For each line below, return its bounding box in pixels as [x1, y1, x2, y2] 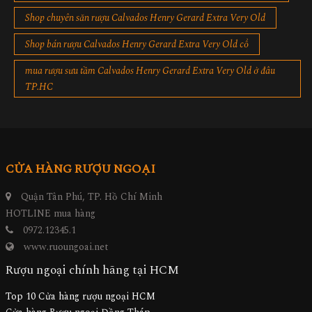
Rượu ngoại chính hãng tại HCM [6, 261, 179, 280]
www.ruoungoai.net [24, 240, 109, 255]
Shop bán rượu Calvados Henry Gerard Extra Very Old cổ [25, 37, 249, 52]
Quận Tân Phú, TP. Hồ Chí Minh [18, 189, 162, 205]
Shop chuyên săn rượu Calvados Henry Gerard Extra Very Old [25, 10, 265, 26]
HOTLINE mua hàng [6, 206, 95, 221]
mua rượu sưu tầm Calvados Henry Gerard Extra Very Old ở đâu [25, 63, 275, 79]
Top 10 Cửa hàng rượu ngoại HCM [6, 289, 155, 304]
